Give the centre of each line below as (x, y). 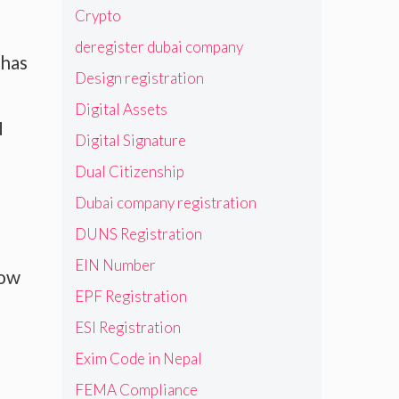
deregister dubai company (159, 46)
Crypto (98, 15)
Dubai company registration (165, 202)
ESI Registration (127, 327)
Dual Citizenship (129, 171)
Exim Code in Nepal (138, 358)
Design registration (139, 77)
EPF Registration (130, 296)
